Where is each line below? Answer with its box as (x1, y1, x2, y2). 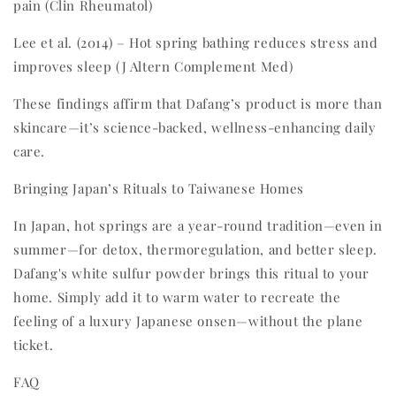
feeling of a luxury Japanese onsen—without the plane (13, 311, 363, 330)
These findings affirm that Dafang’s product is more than (13, 94, 383, 112)
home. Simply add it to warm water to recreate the (13, 287, 341, 306)
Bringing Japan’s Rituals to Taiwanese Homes (13, 179, 304, 197)
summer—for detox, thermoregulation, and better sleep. (13, 240, 377, 258)
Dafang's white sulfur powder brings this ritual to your (13, 263, 370, 282)
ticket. (13, 335, 54, 354)
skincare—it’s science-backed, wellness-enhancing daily (13, 118, 377, 136)
